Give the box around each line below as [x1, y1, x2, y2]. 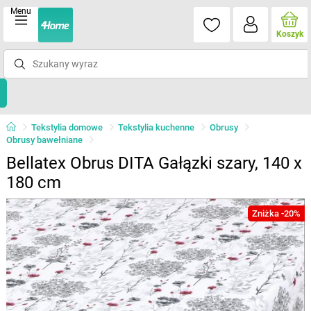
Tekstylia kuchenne [117, 122, 194, 133]
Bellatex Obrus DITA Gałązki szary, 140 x [6, 153, 302, 173]
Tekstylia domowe [31, 122, 103, 133]
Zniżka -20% [252, 208, 301, 219]
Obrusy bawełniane [6, 135, 83, 145]
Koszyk [276, 29, 303, 39]
